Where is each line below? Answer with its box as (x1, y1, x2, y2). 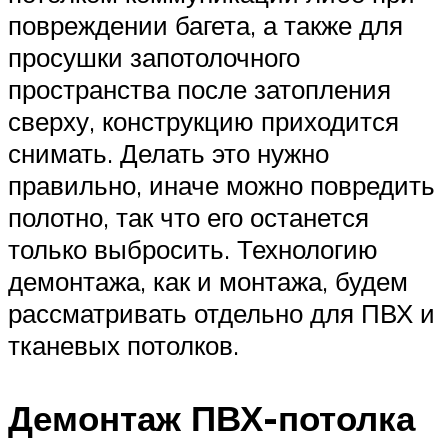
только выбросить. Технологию (8, 232, 378, 265)
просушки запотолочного (8, 40, 300, 73)
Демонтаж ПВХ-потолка (8, 396, 415, 441)
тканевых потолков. (8, 328, 239, 361)
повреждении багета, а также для (8, 8, 403, 41)
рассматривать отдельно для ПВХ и (8, 296, 435, 329)
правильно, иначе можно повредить (8, 168, 435, 201)
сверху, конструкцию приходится (8, 104, 399, 137)
